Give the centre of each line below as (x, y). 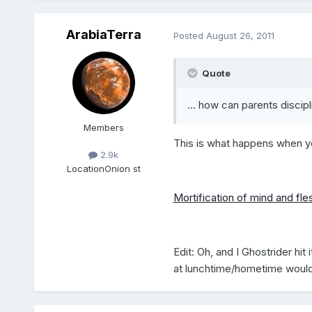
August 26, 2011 (240, 35)
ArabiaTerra (103, 35)
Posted (189, 35)
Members (103, 128)
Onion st (122, 168)
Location (85, 168)
